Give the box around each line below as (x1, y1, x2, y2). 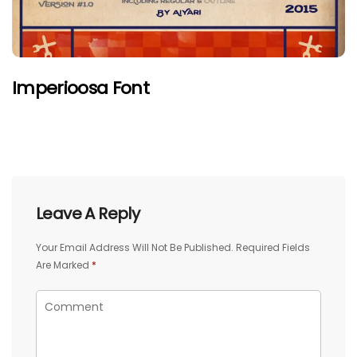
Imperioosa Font (12, 75, 150, 100)
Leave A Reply (36, 202, 140, 225)
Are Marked (36, 257, 92, 272)
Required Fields (236, 240, 310, 254)
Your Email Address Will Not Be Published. (36, 240, 233, 254)
